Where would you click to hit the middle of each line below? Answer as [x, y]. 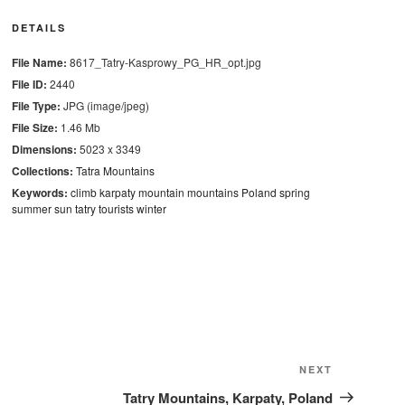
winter [151, 208]
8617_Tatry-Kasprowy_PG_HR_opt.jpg [164, 62]
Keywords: [39, 193]
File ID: [29, 84]
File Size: [34, 127]
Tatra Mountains [115, 170]
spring [294, 192]
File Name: [39, 62]
